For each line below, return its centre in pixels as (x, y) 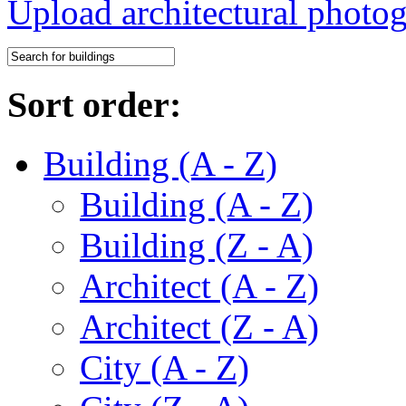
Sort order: (94, 105)
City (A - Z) (164, 367)
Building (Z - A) (197, 245)
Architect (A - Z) (199, 285)
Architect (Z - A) (199, 326)
